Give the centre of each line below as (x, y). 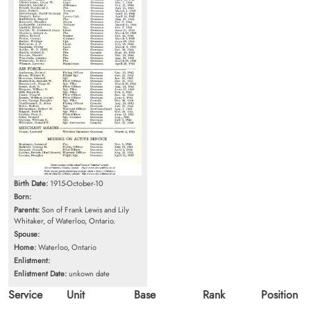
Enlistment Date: (40, 273)
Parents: (27, 209)
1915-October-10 (76, 183)
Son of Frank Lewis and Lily (84, 209)
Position (279, 294)
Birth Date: (31, 183)
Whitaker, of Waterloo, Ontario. (65, 220)
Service (25, 294)
